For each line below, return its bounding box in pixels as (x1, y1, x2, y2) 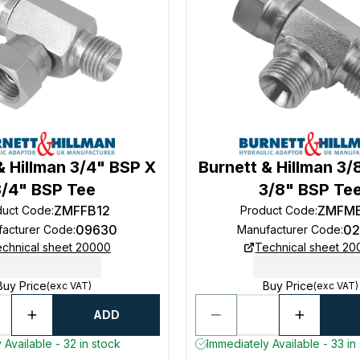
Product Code (240, 203, 316, 217)
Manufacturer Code (236, 223, 341, 236)
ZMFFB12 (54, 202, 111, 219)
